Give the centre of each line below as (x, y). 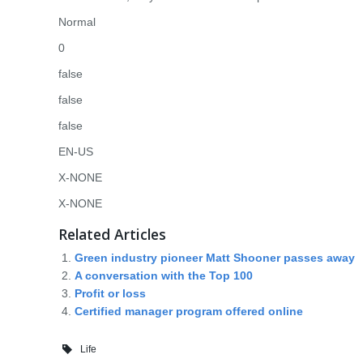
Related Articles (112, 234)
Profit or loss (110, 293)
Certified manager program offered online (189, 311)
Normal (77, 22)
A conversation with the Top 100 (164, 275)
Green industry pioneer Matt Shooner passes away (215, 258)
